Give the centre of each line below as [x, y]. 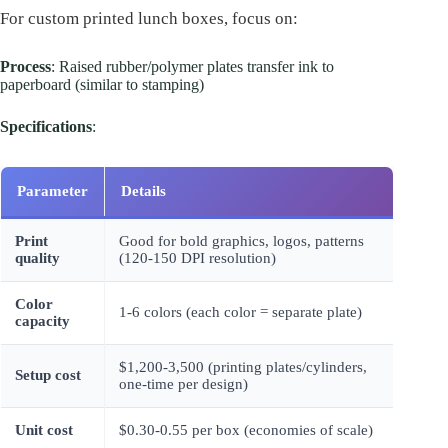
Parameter [52, 190]
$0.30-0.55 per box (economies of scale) [246, 429]
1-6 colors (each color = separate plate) [240, 311]
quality [37, 257]
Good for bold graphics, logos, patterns [241, 240]
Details [143, 190]
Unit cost [44, 429]
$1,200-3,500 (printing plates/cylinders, [243, 366]
